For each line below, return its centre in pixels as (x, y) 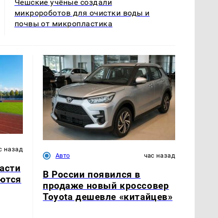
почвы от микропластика (64, 24)
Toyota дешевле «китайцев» (108, 197)
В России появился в (92, 175)
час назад (159, 156)
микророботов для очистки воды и (82, 13)
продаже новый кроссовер (106, 186)
